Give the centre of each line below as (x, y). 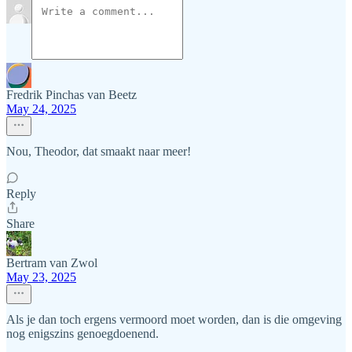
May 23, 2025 (41, 277)
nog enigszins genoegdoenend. (82, 333)
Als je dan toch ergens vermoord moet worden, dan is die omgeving (174, 319)
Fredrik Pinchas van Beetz (71, 94)
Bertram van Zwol (52, 262)
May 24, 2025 (41, 108)
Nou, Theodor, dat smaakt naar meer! (99, 151)
